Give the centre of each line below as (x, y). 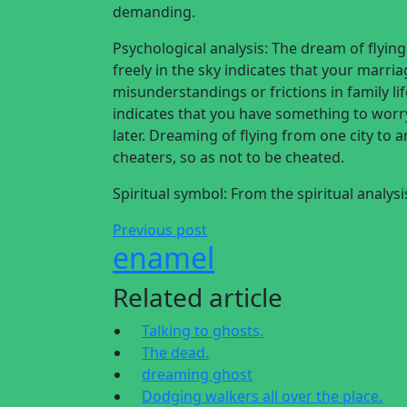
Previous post (160, 230)
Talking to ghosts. (203, 331)
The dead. (175, 352)
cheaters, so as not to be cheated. (228, 157)
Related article (198, 297)
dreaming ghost (197, 374)
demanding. (154, 12)
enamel (164, 258)
